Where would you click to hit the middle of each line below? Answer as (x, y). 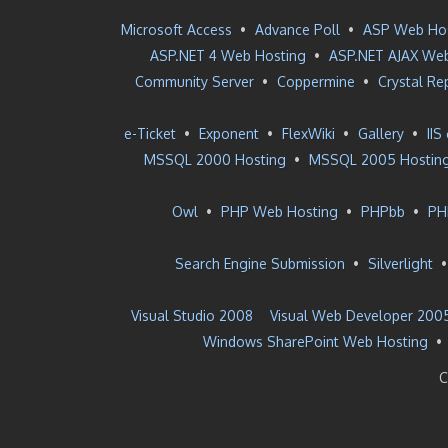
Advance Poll (297, 29)
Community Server (194, 81)
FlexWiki (308, 133)
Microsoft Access (176, 29)
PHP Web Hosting (279, 211)
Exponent (229, 133)
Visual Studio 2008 (192, 315)
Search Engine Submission (260, 263)
